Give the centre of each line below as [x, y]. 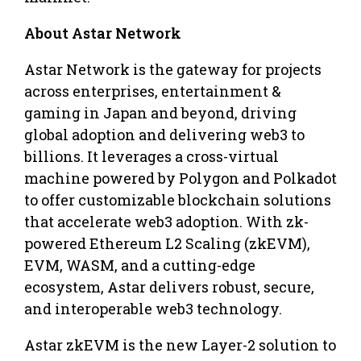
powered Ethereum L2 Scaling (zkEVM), [167, 243]
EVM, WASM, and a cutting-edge [140, 265]
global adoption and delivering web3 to [164, 134]
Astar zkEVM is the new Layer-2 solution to [180, 344]
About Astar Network [103, 33]
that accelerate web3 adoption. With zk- [166, 221]
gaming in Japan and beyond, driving [160, 112]
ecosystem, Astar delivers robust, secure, [169, 286]
